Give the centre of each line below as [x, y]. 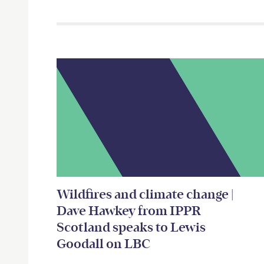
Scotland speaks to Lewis [131, 227]
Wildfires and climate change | [145, 194]
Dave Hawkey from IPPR [129, 211]
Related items [113, 70]
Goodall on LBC [103, 244]
